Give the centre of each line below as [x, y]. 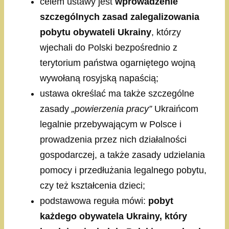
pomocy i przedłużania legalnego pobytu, [123, 170]
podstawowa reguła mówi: [94, 201]
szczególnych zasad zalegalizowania [120, 17]
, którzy [166, 32]
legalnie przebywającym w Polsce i [111, 124]
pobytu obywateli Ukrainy [96, 32]
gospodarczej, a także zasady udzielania [122, 155]
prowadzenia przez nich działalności [113, 140]
